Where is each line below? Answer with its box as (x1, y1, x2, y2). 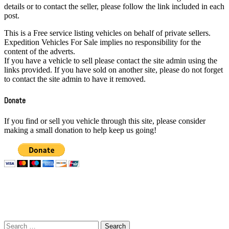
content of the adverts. (4, 47, 75, 56)
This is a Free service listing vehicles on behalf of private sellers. (4, 29, 211, 38)
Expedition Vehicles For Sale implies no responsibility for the (4, 38, 201, 47)
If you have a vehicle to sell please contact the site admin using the (4, 56, 217, 65)
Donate (4, 95, 26, 106)
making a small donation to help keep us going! (4, 125, 156, 134)
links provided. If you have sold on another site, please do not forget (4, 65, 223, 75)
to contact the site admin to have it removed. (4, 75, 146, 84)
